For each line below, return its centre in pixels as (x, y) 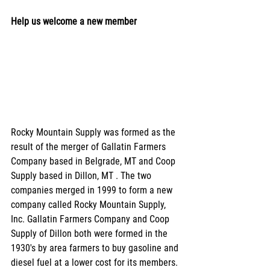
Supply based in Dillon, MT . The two (82, 175)
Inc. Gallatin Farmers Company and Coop (91, 219)
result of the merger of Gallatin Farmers (89, 146)
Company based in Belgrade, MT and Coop (94, 161)
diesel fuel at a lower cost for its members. (96, 262)
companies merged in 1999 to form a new (93, 190)
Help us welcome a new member (74, 21)
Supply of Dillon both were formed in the (90, 233)
